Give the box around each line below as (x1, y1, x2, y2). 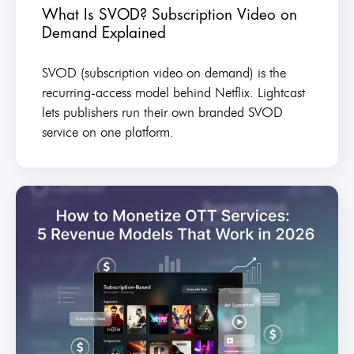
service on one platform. (41, 123, 174, 140)
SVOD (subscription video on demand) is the (41, 64, 286, 81)
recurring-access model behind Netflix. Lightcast (41, 84, 305, 100)
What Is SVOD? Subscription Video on (41, 6, 297, 22)
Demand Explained (41, 24, 166, 40)
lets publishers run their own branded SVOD (41, 104, 283, 120)
